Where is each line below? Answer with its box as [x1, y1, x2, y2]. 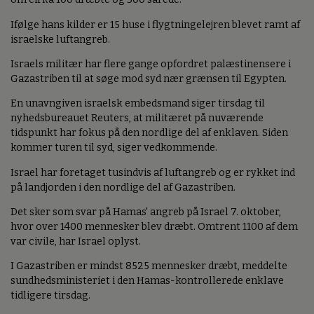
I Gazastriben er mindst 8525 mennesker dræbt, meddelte [11, 260, 287, 273]
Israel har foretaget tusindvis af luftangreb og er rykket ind [11, 166, 295, 179]
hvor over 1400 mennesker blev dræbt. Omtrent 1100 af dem [11, 221, 298, 233]
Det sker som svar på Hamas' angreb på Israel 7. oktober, [11, 206, 281, 219]
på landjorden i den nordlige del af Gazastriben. [11, 181, 235, 193]
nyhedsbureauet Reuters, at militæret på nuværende [11, 112, 264, 125]
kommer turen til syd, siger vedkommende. [11, 142, 217, 154]
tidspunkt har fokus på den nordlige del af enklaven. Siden [11, 127, 288, 139]
